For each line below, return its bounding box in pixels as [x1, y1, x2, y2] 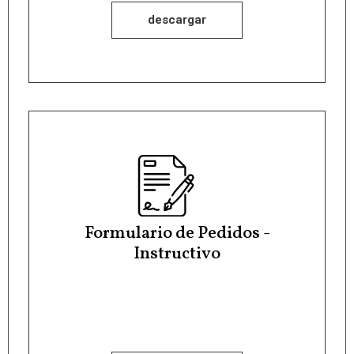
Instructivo [134, 242, 220, 267]
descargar [148, 12, 206, 27]
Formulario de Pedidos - [84, 221, 270, 247]
